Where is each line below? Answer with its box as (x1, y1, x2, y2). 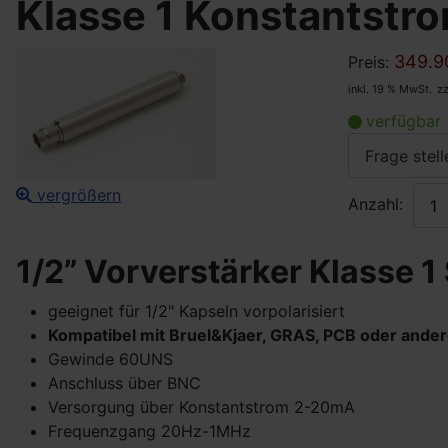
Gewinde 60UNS (48, 349, 173, 370)
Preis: (348, 52, 394, 72)
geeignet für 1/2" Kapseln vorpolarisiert (48, 301, 345, 322)
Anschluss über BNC (48, 373, 201, 394)
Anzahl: (348, 194, 403, 215)
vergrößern (32, 185, 121, 205)
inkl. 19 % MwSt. (348, 82, 432, 96)
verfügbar (366, 111, 441, 131)
